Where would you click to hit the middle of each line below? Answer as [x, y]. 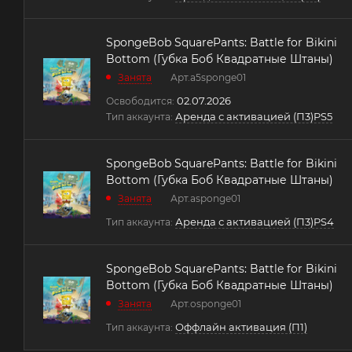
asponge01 [215, 198]
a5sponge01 [218, 77]
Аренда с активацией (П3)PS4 [255, 221]
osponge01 [216, 303]
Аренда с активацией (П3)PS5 [254, 116]
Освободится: [140, 101]
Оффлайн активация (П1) [241, 326]
